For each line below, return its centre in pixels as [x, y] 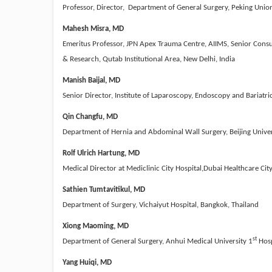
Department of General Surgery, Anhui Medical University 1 [158, 241]
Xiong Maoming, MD [96, 226]
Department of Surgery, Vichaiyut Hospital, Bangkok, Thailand [161, 205]
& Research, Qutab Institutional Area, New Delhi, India [149, 59]
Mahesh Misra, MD [93, 29]
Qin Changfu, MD [90, 117]
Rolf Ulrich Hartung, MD [101, 153]
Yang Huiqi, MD [87, 262]
